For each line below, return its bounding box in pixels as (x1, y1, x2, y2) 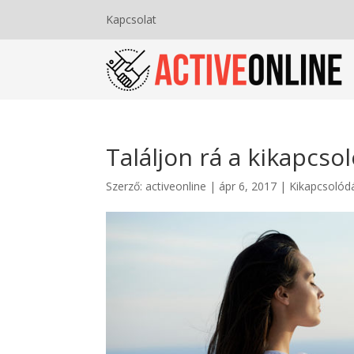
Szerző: (106, 179, 146, 194)
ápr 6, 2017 (219, 179, 277, 194)
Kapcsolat (106, 12, 157, 27)
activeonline (145, 179, 207, 194)
